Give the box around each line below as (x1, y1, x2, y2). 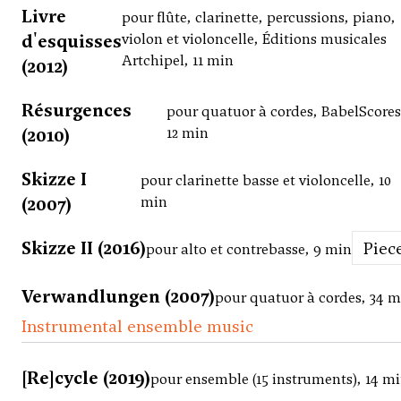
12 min (166, 124, 209, 143)
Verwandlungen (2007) (21, 285, 215, 309)
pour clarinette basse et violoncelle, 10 (140, 171, 391, 191)
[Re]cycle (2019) (21, 366, 150, 390)
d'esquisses (21, 30, 122, 54)
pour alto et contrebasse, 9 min (146, 240, 352, 260)
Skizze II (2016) (21, 236, 146, 260)
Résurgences (21, 98, 132, 123)
